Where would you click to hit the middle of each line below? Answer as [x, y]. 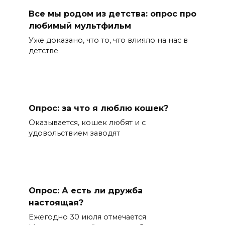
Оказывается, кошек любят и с [87, 123]
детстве [43, 51]
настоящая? [56, 202]
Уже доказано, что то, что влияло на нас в [108, 40]
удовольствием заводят [74, 133]
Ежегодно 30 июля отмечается [87, 217]
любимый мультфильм [80, 26]
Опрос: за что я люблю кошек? [98, 108]
